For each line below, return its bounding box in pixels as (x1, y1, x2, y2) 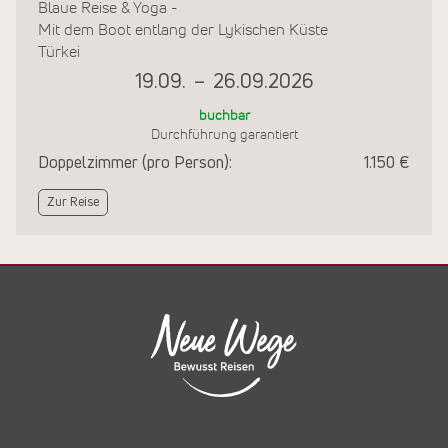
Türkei (38, 44, 80, 61)
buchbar (198, 109, 250, 124)
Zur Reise (47, 196, 99, 210)
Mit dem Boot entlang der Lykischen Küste (38, 22, 328, 39)
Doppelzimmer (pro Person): (38, 155, 232, 172)
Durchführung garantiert (150, 128, 298, 143)
